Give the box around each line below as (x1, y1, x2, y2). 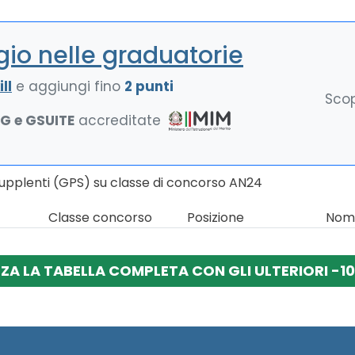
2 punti (124, 77, 174, 96)
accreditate (74, 110, 165, 130)
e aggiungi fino (12, 77, 124, 96)
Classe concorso (48, 208, 152, 227)
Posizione (186, 208, 244, 227)
